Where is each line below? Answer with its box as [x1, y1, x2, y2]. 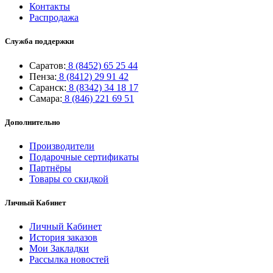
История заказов [29, 232, 97, 243]
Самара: [29, 93, 62, 104]
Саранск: [29, 82, 66, 93]
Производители [29, 140, 94, 151]
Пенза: [29, 71, 57, 82]
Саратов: [29, 60, 66, 71]
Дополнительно [5, 117, 60, 127]
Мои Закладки [29, 243, 89, 254]
